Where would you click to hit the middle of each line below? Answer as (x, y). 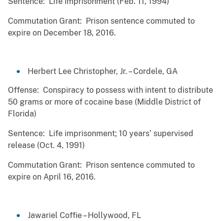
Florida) (22, 114)
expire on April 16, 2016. (53, 177)
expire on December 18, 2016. (62, 33)
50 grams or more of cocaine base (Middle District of (104, 102)
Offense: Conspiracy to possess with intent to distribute (110, 90)
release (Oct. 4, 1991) (46, 146)
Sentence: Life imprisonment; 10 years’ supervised (101, 134)
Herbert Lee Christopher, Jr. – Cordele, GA (103, 72)
